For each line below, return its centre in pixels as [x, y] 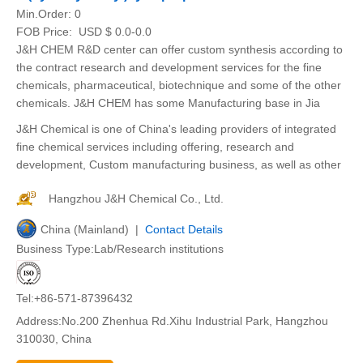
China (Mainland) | [93, 229]
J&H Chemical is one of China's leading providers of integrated [176, 129]
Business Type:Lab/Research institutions [120, 249]
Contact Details [184, 229]
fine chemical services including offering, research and [155, 147]
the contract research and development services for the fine [169, 67]
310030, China [54, 339]
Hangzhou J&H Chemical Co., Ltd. [136, 199]
